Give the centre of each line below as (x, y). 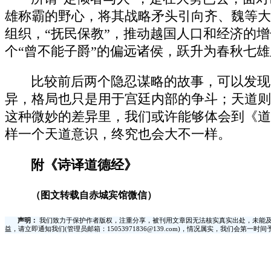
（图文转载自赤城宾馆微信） (94, 195)
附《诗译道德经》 (84, 165)
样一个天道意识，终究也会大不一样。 (118, 135)
